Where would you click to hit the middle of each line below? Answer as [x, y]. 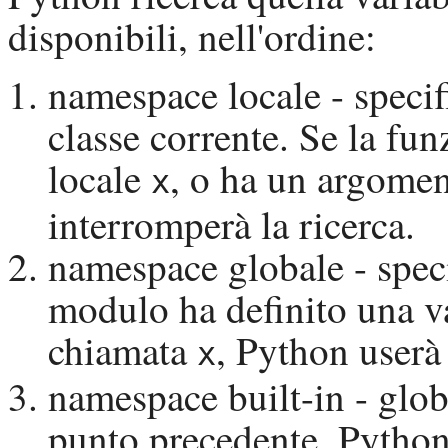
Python [292, 350]
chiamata [122, 350]
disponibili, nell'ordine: [192, 36]
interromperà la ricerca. [231, 224]
